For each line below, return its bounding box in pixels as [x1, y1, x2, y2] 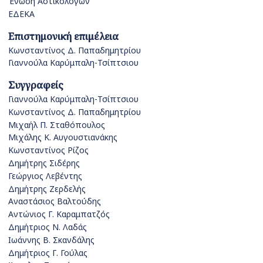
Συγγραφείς [8, 78, 63, 92]
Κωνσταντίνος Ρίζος [8, 144, 89, 156]
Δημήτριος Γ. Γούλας [8, 247, 87, 258]
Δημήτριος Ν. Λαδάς [8, 221, 87, 232]
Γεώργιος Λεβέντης [8, 170, 82, 181]
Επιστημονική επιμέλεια [8, 29, 119, 43]
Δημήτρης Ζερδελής [8, 183, 86, 194]
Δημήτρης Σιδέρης [8, 157, 80, 168]
